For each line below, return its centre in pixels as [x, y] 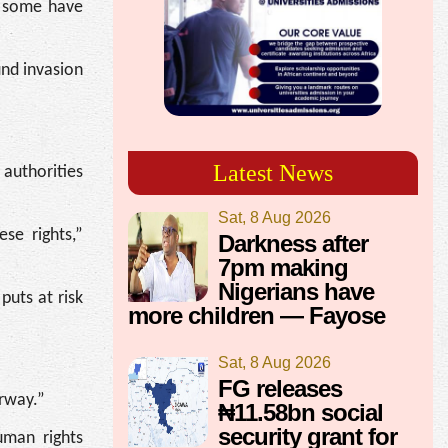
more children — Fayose [256, 315]
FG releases [280, 388]
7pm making [283, 267]
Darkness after [293, 243]
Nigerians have [296, 291]
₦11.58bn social [300, 412]
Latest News [273, 172]
